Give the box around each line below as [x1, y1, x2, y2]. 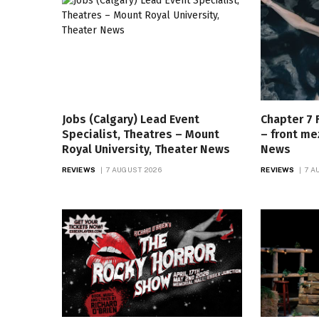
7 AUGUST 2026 [105, 165, 162, 174]
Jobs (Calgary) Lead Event [62, 113, 199, 127]
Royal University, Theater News [62, 142, 230, 157]
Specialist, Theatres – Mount [62, 127, 219, 142]
